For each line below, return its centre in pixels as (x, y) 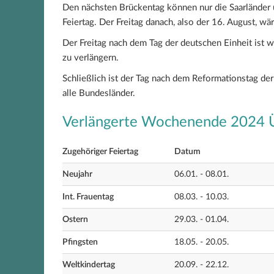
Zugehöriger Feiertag (100, 152)
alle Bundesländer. (99, 93)
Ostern (75, 220)
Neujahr (77, 174)
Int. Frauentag (88, 197)
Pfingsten (80, 242)
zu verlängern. (91, 58)
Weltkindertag (89, 265)
